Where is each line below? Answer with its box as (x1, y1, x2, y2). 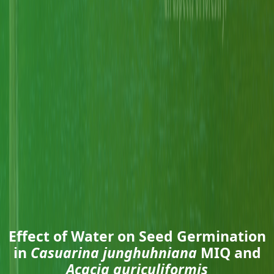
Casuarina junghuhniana (30, 242, 197, 262)
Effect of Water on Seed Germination (8, 226, 266, 246)
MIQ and (196, 242, 261, 262)
